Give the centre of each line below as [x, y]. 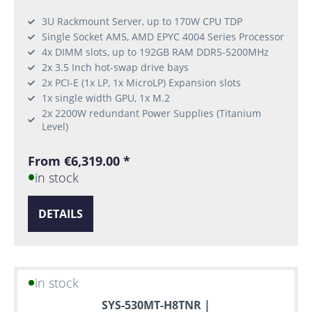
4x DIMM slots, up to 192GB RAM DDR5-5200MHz [155, 52]
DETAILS [61, 213]
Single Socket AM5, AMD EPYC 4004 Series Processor [163, 37]
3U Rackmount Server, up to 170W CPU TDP [142, 22]
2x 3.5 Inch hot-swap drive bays [115, 68]
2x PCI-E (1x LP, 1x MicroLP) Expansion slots [141, 83]
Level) [55, 127]
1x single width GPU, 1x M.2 [106, 98]
